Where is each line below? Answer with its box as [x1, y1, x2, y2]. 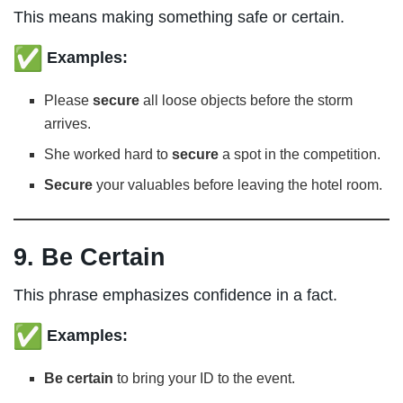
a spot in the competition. [219, 147, 381, 163]
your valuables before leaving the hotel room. [93, 177, 383, 193]
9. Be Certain [13, 242, 166, 271]
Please [44, 93, 94, 109]
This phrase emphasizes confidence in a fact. [13, 286, 337, 305]
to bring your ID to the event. [113, 371, 296, 387]
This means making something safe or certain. [13, 8, 345, 27]
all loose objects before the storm [139, 93, 354, 109]
